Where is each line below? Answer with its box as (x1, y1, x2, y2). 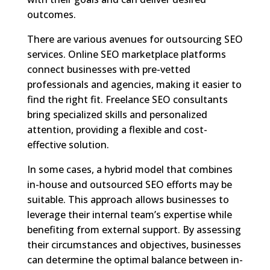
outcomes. (27, 7, 76, 21)
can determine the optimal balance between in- (27, 253, 243, 266)
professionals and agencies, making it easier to (27, 77, 242, 91)
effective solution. (27, 137, 109, 151)
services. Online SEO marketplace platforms (27, 47, 226, 61)
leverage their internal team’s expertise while (27, 207, 232, 221)
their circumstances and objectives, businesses (27, 237, 241, 251)
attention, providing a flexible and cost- (27, 122, 207, 136)
